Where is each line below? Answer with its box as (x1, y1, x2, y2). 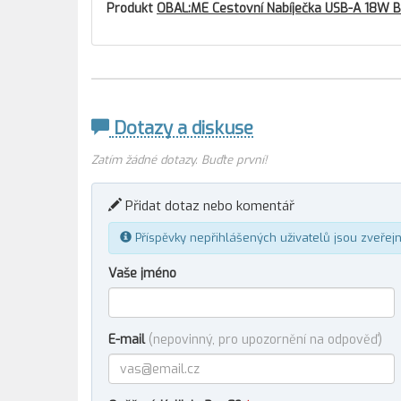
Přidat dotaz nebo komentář (122, 197, 294, 215)
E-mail (108, 331, 149, 348)
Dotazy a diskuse (109, 116, 253, 141)
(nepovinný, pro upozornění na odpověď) (149, 331, 382, 348)
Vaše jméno (108, 265, 176, 282)
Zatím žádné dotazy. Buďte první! (91, 152, 267, 167)
